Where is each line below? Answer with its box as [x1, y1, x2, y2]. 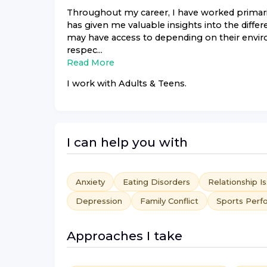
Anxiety [76, 176, 105, 187]
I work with [67, 78, 119, 89]
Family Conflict [140, 195, 198, 206]
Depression [76, 195, 122, 206]
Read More [67, 57, 114, 68]
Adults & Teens [119, 78, 185, 89]
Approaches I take [67, 228, 182, 243]
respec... [67, 45, 103, 55]
